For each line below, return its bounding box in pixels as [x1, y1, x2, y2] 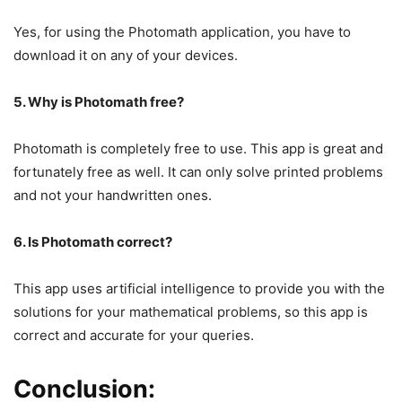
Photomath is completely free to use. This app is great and [13, 139, 383, 157]
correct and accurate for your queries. [13, 326, 254, 344]
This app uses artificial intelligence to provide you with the [13, 279, 385, 297]
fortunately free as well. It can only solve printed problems [13, 162, 383, 180]
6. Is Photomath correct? [13, 232, 172, 250]
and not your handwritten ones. [13, 186, 212, 204]
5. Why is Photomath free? [13, 92, 184, 110]
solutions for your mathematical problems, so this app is [13, 302, 368, 320]
